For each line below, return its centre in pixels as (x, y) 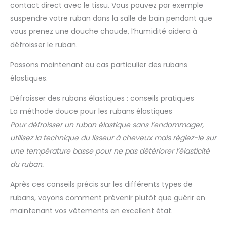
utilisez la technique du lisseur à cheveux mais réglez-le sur (113, 138)
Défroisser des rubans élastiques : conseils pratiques (102, 99)
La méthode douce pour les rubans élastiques (91, 112)
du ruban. (27, 164)
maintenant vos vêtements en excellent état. (91, 211)
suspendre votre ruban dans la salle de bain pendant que (111, 18)
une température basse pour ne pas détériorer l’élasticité (110, 151)
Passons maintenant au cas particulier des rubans (99, 65)
